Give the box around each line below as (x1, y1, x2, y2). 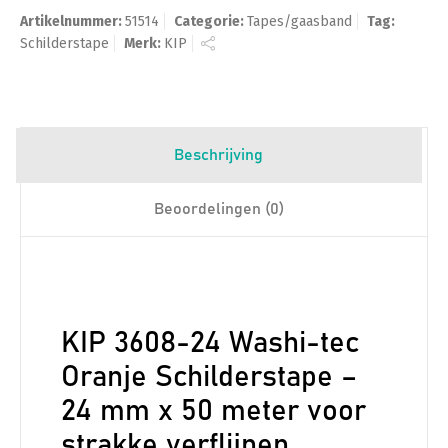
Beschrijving (174, 146, 263, 163)
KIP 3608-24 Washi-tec (61, 328, 359, 358)
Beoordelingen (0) (154, 200, 284, 217)
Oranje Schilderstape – (61, 362, 357, 392)
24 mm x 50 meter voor (61, 396, 366, 426)
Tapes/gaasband (247, 12, 352, 30)
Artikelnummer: (20, 12, 125, 30)
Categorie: (174, 12, 247, 30)
